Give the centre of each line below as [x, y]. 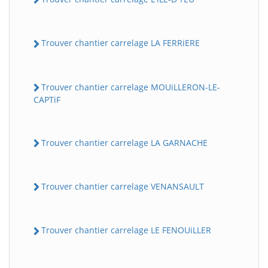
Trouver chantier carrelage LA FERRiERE [121, 43]
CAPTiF [47, 99]
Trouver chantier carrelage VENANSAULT [123, 186]
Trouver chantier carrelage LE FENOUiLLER [126, 230]
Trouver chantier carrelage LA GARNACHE [124, 142]
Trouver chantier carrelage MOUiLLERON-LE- [131, 87]
